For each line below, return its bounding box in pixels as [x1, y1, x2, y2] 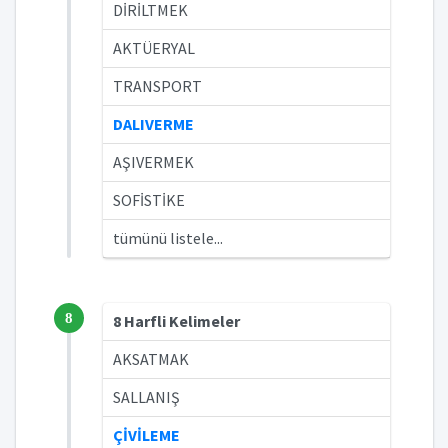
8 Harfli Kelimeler [113, 311, 240, 331]
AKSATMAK [113, 349, 189, 369]
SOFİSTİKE [113, 190, 185, 210]
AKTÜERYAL [113, 38, 195, 58]
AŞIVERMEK [113, 152, 194, 172]
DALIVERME [113, 114, 194, 134]
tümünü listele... [113, 228, 223, 248]
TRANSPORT [113, 76, 202, 96]
